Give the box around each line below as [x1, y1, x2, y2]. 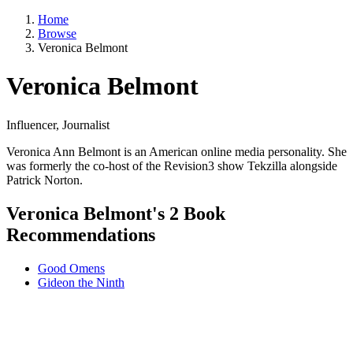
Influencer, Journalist [6, 117, 110, 132]
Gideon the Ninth [38, 275, 124, 289]
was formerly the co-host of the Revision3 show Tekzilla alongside [6, 158, 337, 173]
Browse [38, 27, 76, 40]
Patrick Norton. [6, 173, 83, 187]
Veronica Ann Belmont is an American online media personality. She [6, 144, 347, 158]
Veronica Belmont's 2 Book [6, 203, 225, 224]
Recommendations [6, 224, 155, 245]
